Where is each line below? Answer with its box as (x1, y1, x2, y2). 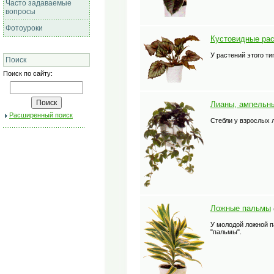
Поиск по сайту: (3, 70, 53, 77)
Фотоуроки (6, 24, 43, 32)
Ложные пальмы (210, 204, 271, 213)
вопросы (6, 7, 35, 16)
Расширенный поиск (9, 111, 73, 119)
